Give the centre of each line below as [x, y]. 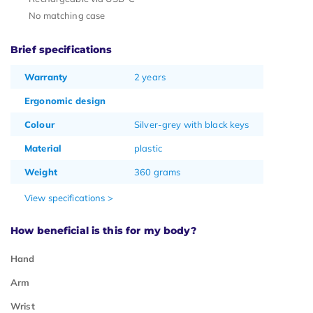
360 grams [158, 172]
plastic [148, 148]
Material [43, 148]
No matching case [67, 16]
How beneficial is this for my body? [104, 231]
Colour [39, 125]
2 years [150, 77]
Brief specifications [61, 50]
